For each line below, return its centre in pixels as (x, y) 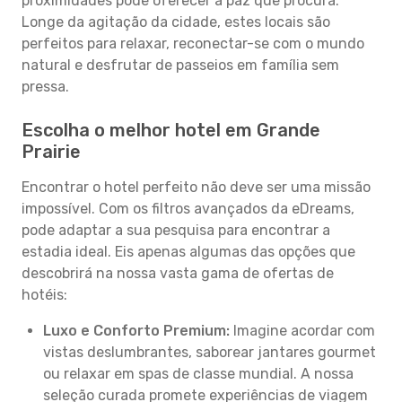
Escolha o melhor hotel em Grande (171, 130)
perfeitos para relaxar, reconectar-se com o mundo (193, 44)
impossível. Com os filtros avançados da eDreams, (188, 209)
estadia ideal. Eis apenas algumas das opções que (188, 252)
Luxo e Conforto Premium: (136, 331)
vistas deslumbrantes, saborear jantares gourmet (210, 352)
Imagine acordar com (302, 331)
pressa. (45, 87)
